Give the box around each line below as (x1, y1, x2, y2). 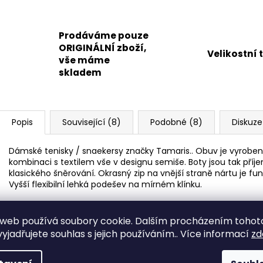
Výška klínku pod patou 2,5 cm (9, 212, 133, 224)
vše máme (59, 53, 110, 66)
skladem (59, 66, 102, 79)
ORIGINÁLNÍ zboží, (59, 41, 146, 54)
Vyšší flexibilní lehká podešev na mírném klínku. (9, 178, 204, 190)
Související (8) (62, 116, 121, 128)
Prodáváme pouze (59, 29, 149, 42)
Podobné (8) (150, 116, 203, 128)
